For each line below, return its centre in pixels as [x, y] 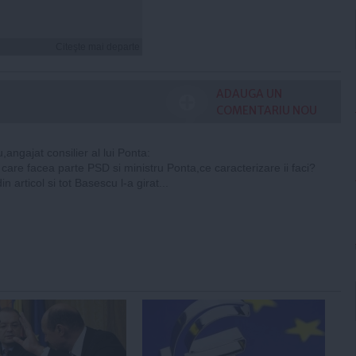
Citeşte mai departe [98, 46]
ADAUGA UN [249, 93]
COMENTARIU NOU [267, 110]
